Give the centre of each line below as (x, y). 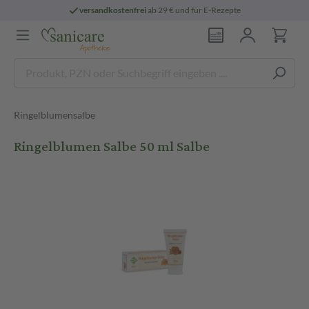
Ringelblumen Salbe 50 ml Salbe (112, 147)
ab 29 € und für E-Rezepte (194, 10)
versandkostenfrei (113, 10)
